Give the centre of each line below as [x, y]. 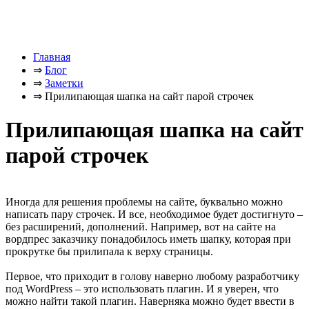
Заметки [64, 83]
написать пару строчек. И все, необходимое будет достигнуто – [154, 214]
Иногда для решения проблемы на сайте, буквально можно [144, 201]
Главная [52, 57]
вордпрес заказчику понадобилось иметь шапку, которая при [148, 239]
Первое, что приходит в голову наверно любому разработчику [152, 276]
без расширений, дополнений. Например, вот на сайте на [141, 226]
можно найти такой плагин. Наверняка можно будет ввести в [150, 301]
